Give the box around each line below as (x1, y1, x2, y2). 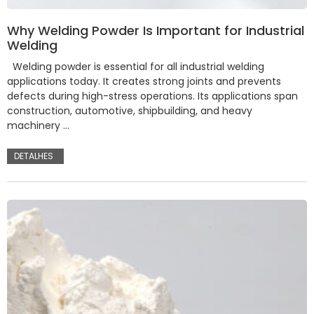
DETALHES (14, 150, 53, 163)
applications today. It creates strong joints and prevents (7, 74, 281, 89)
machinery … (7, 118, 69, 133)
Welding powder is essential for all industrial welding (7, 60, 264, 74)
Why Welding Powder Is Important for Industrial (7, 22, 304, 40)
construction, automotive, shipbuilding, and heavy (7, 104, 252, 118)
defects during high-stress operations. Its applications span (7, 89, 298, 104)
